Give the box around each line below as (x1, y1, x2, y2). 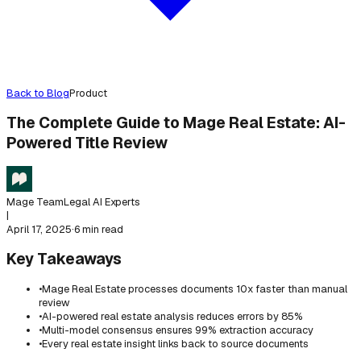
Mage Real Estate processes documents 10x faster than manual (42, 281, 347, 296)
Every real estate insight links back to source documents (42, 336, 309, 351)
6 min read (74, 222, 123, 236)
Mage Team (6, 194, 64, 209)
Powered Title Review (6, 132, 168, 153)
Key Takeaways (6, 248, 122, 269)
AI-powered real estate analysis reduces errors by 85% (42, 309, 303, 323)
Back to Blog (6, 86, 69, 100)
